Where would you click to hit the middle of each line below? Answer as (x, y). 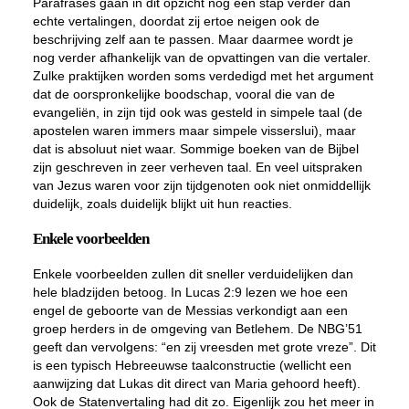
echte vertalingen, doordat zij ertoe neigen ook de (176, 21)
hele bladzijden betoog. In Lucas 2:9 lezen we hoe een (190, 292)
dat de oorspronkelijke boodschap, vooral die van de (184, 94)
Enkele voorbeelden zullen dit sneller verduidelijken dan (193, 274)
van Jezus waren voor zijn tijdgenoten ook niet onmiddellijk (201, 185)
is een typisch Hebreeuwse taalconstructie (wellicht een (192, 365)
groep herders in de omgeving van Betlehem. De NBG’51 (197, 329)
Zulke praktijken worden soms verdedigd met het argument (203, 76)
